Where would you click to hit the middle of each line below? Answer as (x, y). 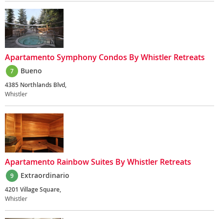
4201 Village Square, (33, 189)
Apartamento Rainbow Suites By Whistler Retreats (98, 162)
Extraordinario (45, 175)
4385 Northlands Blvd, (36, 85)
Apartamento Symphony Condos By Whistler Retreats (105, 57)
